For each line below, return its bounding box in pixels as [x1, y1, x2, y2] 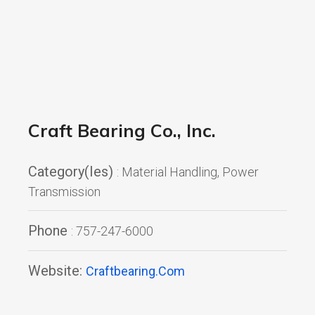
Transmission [28, 184, 101, 199]
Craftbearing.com [86, 263, 185, 278]
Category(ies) [28, 162, 113, 180]
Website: [28, 262, 82, 279]
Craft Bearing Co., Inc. [28, 119, 216, 141]
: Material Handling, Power [117, 164, 259, 179]
